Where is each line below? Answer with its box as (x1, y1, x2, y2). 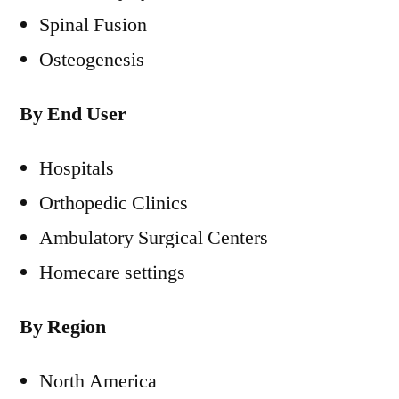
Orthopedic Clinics (39, 191, 188, 216)
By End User (20, 102, 126, 126)
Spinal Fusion (39, 12, 147, 37)
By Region (20, 314, 106, 339)
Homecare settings (39, 260, 185, 285)
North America (39, 369, 157, 394)
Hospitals (39, 156, 114, 181)
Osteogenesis (39, 47, 144, 72)
